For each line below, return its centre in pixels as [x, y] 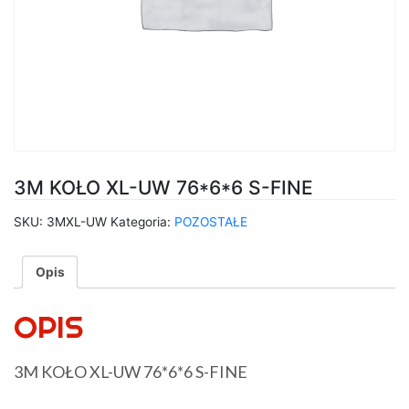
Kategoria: [142, 221]
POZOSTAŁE [211, 221]
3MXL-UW [77, 221]
